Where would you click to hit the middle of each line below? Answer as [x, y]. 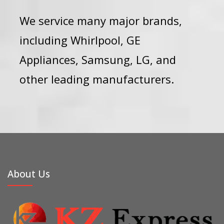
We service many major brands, [101, 20]
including [45, 40]
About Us [29, 174]
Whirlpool [96, 40]
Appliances [48, 59]
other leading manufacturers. [97, 79]
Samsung [106, 59]
